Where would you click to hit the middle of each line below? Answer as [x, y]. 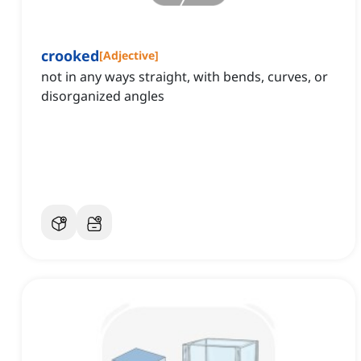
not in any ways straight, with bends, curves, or [185, 77]
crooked [70, 56]
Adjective [129, 56]
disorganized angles [103, 96]
